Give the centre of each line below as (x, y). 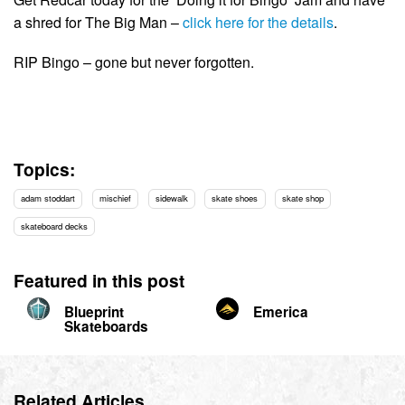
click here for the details (258, 22)
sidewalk (171, 198)
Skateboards (106, 326)
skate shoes (235, 198)
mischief (115, 198)
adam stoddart (48, 198)
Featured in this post (99, 280)
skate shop (303, 198)
